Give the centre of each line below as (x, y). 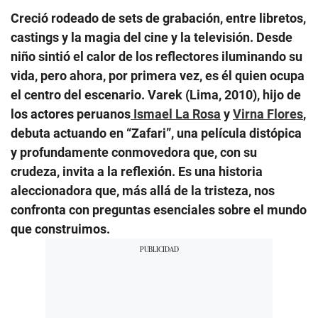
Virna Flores (268, 114)
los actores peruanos (71, 114)
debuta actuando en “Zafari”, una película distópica (156, 133)
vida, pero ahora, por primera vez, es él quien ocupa (158, 75)
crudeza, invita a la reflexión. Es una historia (137, 171)
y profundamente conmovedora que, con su (134, 152)
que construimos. (60, 229)
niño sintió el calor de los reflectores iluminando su (157, 56)
